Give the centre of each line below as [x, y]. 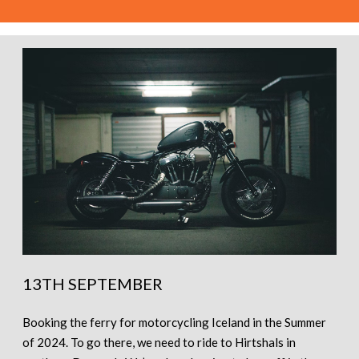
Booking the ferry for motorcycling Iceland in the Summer [174, 322]
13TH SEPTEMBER [93, 283]
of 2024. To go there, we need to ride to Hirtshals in [159, 342]
